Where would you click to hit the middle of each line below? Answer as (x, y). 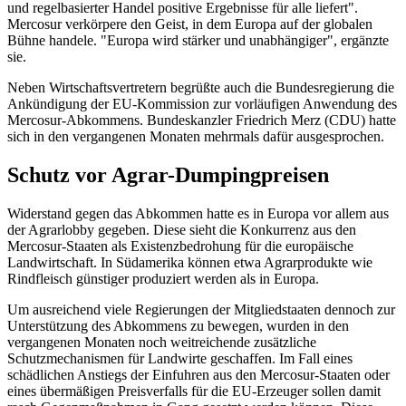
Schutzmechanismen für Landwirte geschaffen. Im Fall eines (180, 358)
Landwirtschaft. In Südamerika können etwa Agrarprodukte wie (190, 262)
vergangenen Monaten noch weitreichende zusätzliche (162, 342)
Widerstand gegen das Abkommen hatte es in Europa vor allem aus (198, 213)
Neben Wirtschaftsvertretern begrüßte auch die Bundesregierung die (201, 87)
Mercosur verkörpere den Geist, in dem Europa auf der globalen (190, 24)
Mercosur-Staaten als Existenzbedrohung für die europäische (180, 246)
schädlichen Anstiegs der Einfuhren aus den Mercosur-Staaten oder (198, 374)
